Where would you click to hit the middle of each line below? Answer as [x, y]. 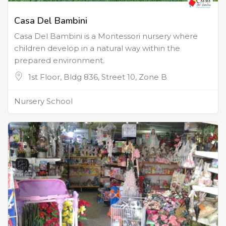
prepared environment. [59, 61]
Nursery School [43, 101]
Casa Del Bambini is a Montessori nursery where [106, 36]
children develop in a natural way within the [97, 48]
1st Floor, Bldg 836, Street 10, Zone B [98, 77]
